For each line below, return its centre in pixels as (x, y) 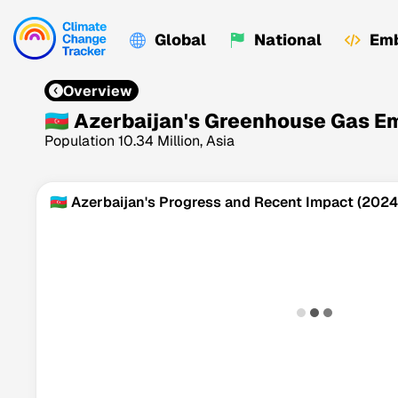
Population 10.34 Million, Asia (139, 141)
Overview (98, 91)
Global (180, 40)
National (288, 40)
